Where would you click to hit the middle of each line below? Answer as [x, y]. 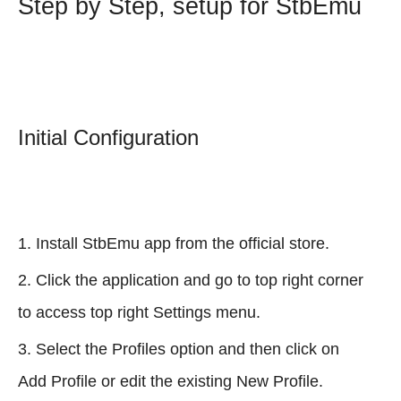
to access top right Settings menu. [139, 312]
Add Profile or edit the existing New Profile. [171, 381]
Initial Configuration [108, 137]
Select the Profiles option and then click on [188, 349]
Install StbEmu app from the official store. [183, 243]
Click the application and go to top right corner [200, 280]
